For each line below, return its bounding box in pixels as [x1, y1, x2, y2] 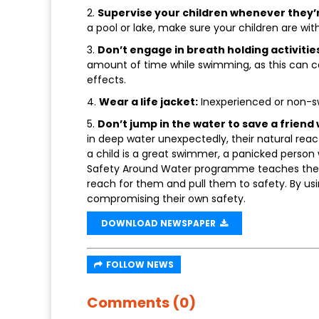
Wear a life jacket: [99, 95, 198, 110]
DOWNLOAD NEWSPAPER [101, 217, 220, 230]
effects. [87, 73, 126, 88]
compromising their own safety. [87, 192, 246, 206]
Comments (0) [87, 293, 196, 313]
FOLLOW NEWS [106, 258, 174, 271]
